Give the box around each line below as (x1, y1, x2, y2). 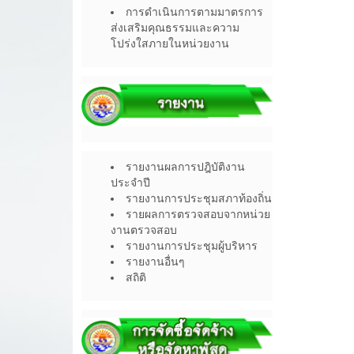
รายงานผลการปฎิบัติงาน (126, 160, 245, 174)
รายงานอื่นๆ (126, 255, 185, 269)
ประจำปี (111, 176, 150, 190)
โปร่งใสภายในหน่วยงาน (111, 36, 229, 50)
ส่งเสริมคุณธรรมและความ (111, 21, 239, 34)
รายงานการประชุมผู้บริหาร (126, 239, 258, 253)
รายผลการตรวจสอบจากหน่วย (126, 208, 270, 221)
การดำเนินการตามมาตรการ (126, 5, 263, 18)
